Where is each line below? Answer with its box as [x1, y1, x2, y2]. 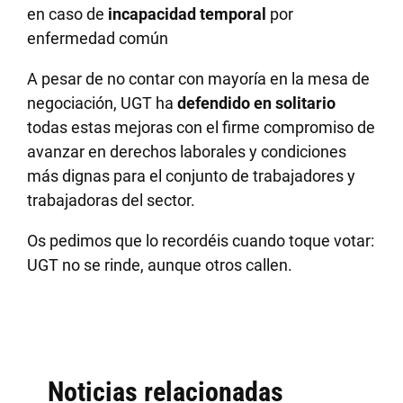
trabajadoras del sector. [27, 190, 196, 210]
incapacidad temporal [108, 4, 271, 23]
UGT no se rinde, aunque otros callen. [27, 255, 293, 274]
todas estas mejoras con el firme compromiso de [27, 117, 376, 137]
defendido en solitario [174, 93, 336, 112]
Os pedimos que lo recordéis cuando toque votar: [27, 230, 375, 250]
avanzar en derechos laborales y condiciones [27, 141, 347, 161]
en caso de [27, 4, 109, 23]
